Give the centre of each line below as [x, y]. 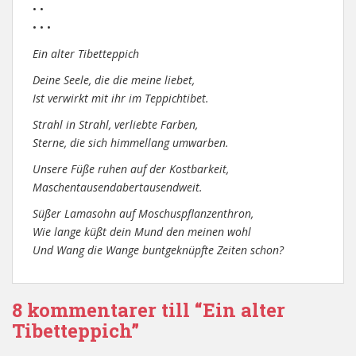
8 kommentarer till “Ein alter [149, 310]
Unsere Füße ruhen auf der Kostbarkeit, [131, 169]
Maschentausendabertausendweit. [118, 187]
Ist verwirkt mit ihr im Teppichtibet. [121, 98]
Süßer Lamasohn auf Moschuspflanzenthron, [143, 213]
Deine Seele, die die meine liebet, [114, 80]
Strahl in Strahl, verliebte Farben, [115, 124]
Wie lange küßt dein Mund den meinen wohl [142, 232]
